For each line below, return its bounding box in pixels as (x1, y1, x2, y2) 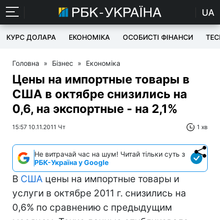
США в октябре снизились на (12, 87, 187, 101)
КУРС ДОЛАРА (6, 33, 56, 41)
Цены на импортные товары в (12, 72, 190, 86)
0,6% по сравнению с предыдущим (12, 202, 172, 213)
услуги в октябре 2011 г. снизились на (12, 188, 186, 199)
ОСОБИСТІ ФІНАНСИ (123, 33, 193, 41)
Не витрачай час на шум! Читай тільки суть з (34, 150, 185, 158)
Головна (12, 59, 39, 67)
